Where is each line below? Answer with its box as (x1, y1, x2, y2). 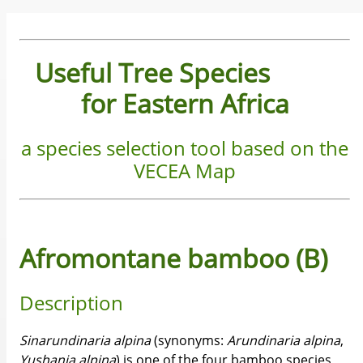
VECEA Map (134, 156, 236, 184)
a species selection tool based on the (21, 134, 348, 161)
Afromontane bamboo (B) (19, 241, 327, 276)
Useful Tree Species (35, 55, 270, 91)
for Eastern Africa (80, 86, 289, 122)
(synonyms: (151, 331, 227, 349)
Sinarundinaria (19, 331, 110, 349)
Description (19, 288, 123, 316)
